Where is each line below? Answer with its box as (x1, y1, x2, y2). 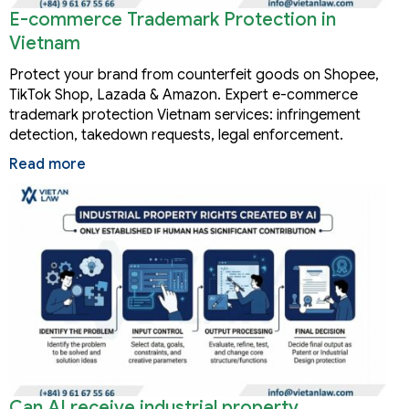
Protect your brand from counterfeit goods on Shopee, (9, 66, 379, 85)
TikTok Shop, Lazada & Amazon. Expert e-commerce (9, 86, 358, 105)
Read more (9, 155, 86, 174)
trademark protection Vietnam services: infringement (9, 106, 361, 125)
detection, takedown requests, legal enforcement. (9, 126, 343, 145)
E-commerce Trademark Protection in (9, 8, 336, 32)
